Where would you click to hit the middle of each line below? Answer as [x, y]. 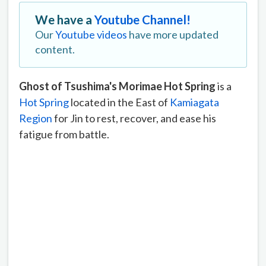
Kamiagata [194, 102]
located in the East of [119, 102]
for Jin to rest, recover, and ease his [134, 118]
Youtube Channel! [142, 19]
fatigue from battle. [64, 134]
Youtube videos [91, 34]
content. [55, 49]
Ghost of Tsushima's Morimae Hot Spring [118, 86]
